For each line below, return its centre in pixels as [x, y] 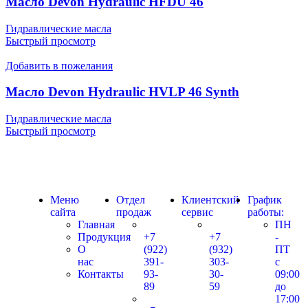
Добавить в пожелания [59, 65]
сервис [197, 212]
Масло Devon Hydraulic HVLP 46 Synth [122, 92]
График [264, 199]
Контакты [101, 274]
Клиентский [210, 199]
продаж [133, 212]
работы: [265, 212]
